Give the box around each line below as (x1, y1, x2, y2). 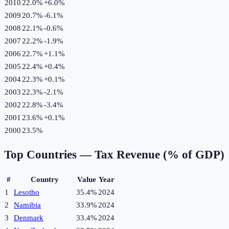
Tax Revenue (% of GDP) (95, 148, 224, 162)
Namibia (14, 201, 41, 210)
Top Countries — (4, 148, 95, 162)
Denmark (14, 214, 43, 222)
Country (30, 175, 59, 184)
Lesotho (14, 188, 39, 197)
